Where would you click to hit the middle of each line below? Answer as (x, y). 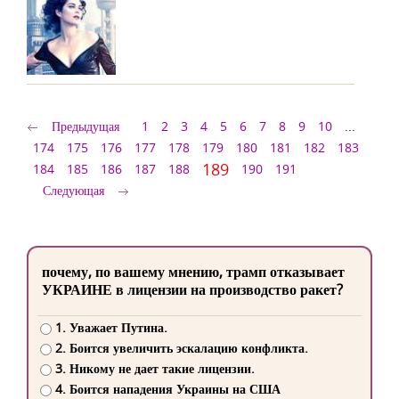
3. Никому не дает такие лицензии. (155, 369)
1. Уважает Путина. (111, 328)
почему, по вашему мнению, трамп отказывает (193, 272)
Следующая (73, 190)
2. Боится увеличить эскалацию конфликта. (181, 348)
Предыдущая (85, 126)
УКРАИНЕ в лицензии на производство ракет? (192, 289)
